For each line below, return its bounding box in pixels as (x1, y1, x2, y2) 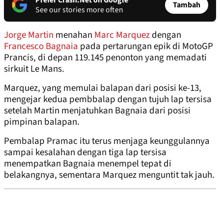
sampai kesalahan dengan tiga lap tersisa (4, 146, 166, 160)
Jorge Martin (4, 28, 55, 42)
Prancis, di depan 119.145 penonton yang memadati (4, 51, 207, 65)
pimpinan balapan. (4, 115, 80, 129)
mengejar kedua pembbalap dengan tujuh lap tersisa (4, 93, 212, 107)
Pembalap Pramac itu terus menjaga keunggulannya (4, 135, 210, 148)
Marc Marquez (94, 28, 152, 42)
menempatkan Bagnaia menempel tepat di (4, 157, 171, 171)
